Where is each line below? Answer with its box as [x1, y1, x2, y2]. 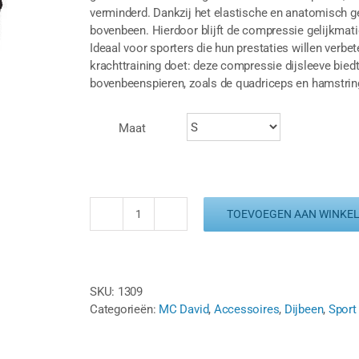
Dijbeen [284, 302, 324, 317]
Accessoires [213, 302, 280, 317]
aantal [137, 302, 170, 317]
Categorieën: [90, 302, 159, 317]
